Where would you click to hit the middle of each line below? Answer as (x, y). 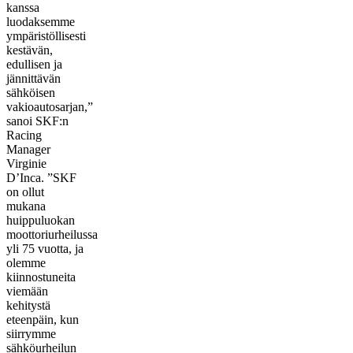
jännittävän (33, 78)
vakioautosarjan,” (50, 106)
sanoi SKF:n (37, 121)
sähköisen (31, 92)
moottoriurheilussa (52, 234)
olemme (26, 262)
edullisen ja (34, 64)
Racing (24, 135)
